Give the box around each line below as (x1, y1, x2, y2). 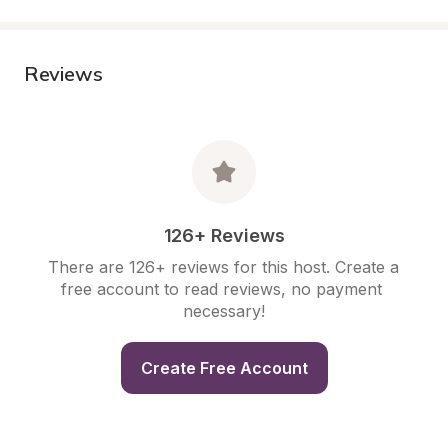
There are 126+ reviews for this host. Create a (48, 257, 399, 277)
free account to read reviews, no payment (61, 279, 382, 299)
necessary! (183, 301, 265, 321)
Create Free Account (140, 358, 308, 378)
